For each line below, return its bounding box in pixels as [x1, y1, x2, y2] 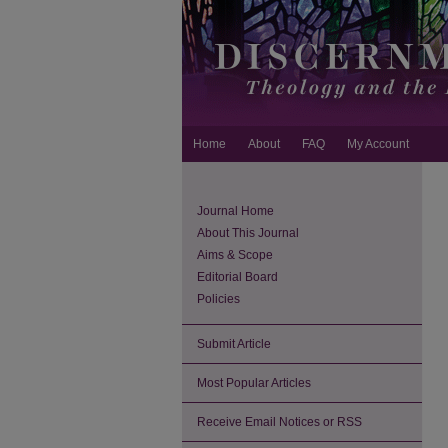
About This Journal [197, 226, 299, 240]
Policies [197, 292, 240, 306]
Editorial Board [197, 270, 278, 284]
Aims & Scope [197, 248, 273, 262]
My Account [347, 137, 409, 151]
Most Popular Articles [197, 376, 311, 390]
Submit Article [197, 337, 271, 351]
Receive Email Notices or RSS [197, 415, 362, 429]
